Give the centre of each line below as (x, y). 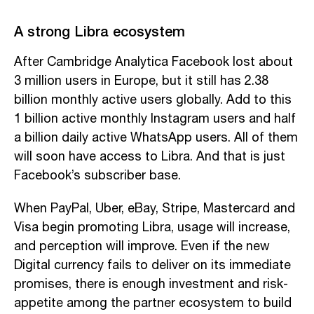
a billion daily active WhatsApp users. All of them (156, 138)
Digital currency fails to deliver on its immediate (152, 265)
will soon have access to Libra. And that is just (150, 157)
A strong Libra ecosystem (100, 30)
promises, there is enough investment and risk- (151, 284)
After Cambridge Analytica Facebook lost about (153, 62)
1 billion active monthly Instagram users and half (155, 119)
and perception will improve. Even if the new (142, 246)
